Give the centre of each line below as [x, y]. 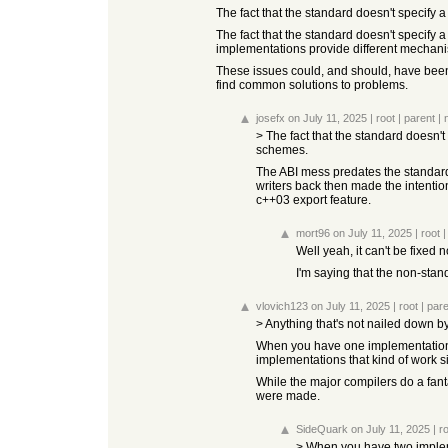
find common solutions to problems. [312, 85]
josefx [270, 118]
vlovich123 [282, 306]
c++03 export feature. [313, 200]
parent [419, 118]
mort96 [313, 233]
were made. [288, 396]
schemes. [282, 150]
